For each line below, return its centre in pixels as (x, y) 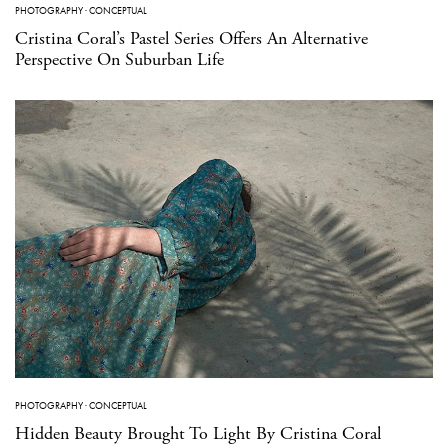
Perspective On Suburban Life (119, 59)
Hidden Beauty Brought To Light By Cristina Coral (198, 434)
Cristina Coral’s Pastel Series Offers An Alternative (191, 38)
